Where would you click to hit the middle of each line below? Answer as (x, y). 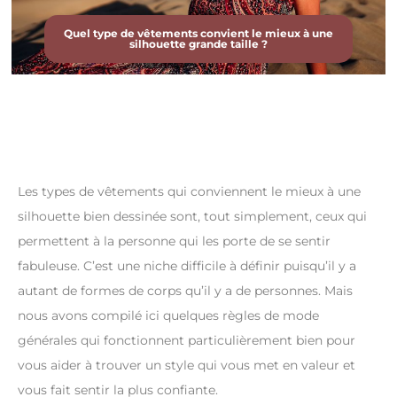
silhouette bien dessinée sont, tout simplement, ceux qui (192, 217)
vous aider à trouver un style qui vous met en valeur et (187, 366)
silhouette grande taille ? (198, 44)
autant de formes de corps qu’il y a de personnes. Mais (185, 291)
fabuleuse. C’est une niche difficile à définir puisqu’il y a (187, 266)
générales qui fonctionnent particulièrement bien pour (187, 341)
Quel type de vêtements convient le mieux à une (198, 34)
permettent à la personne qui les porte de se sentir (174, 241)
